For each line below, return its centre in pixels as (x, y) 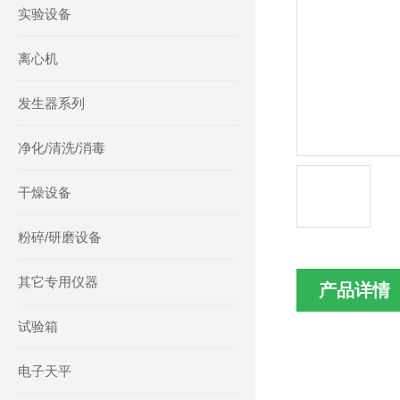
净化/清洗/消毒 (62, 148)
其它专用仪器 (58, 282)
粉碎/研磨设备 (60, 237)
